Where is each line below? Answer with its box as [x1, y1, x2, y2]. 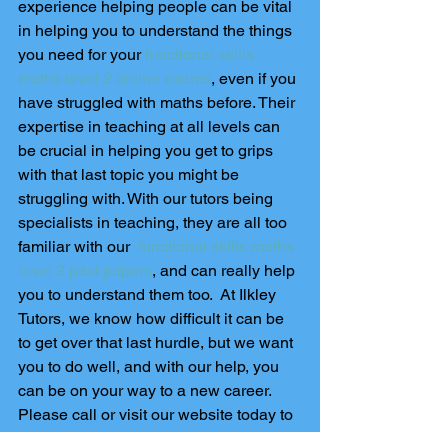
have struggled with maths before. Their [18, 93, 299, 112]
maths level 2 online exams [18, 69, 211, 88]
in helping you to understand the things [18, 21, 296, 40]
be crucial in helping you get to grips [18, 141, 277, 160]
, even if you [211, 69, 300, 88]
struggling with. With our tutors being [18, 189, 277, 208]
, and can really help [152, 261, 299, 280]
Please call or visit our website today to [18, 405, 297, 424]
